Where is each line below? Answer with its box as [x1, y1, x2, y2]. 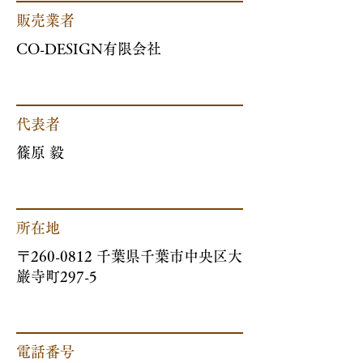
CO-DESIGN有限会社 [16, 41, 161, 57]
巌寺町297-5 [16, 269, 97, 284]
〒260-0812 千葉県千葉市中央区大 [16, 249, 242, 264]
